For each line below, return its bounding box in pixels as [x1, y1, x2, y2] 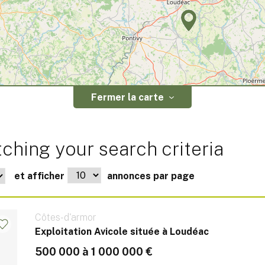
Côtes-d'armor [35, 211, 96, 223]
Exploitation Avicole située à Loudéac [35, 225, 209, 237]
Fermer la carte [91, 91, 164, 103]
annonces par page [107, 170, 195, 182]
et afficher [14, 170, 64, 182]
